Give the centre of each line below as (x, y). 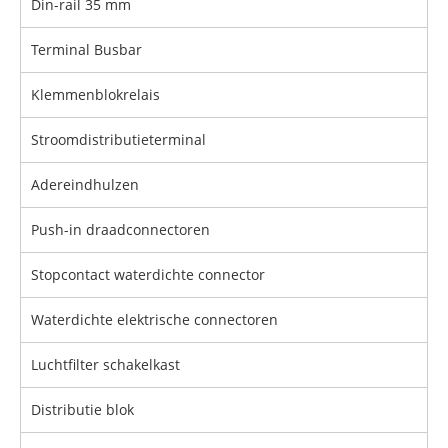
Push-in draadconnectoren (120, 230)
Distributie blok (82, 410)
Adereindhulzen (85, 185)
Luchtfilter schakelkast (105, 365)
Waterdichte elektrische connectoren (154, 320)
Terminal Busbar (86, 50)
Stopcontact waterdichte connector (148, 275)
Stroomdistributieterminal (118, 140)
